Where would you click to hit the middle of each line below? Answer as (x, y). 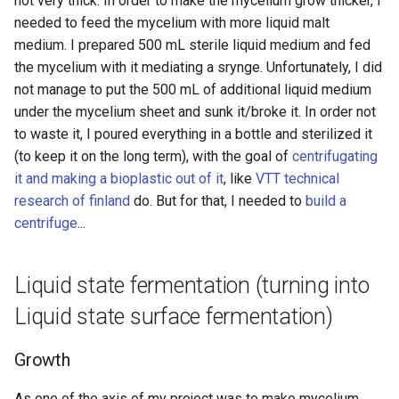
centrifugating (335, 156)
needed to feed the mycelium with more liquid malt (172, 23)
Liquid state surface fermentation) (174, 317)
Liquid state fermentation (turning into (192, 285)
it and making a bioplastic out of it (119, 179)
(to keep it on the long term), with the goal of (153, 156)
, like (240, 179)
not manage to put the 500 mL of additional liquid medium (193, 90)
